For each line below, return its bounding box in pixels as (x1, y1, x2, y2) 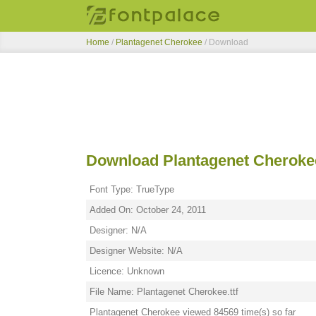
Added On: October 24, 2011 (90, 205, 206, 215)
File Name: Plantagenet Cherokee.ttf (90, 286, 238, 297)
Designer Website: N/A (90, 245, 183, 256)
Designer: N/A (90, 225, 147, 236)
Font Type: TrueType (90, 184, 174, 195)
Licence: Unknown (90, 266, 164, 276)
